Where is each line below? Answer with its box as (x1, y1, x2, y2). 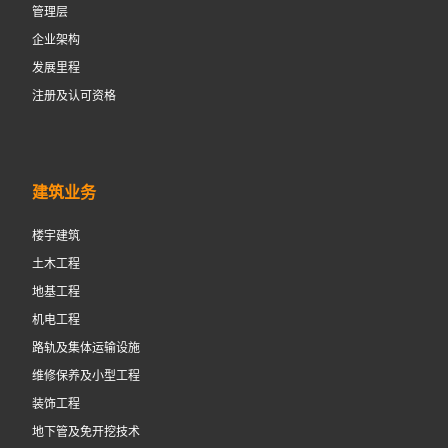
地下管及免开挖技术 (32, 424, 140, 439)
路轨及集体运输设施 (32, 340, 140, 355)
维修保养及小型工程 (32, 368, 140, 383)
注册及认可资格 (32, 88, 116, 103)
